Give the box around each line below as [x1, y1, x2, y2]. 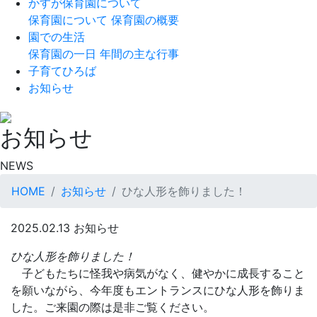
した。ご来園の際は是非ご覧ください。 [11, 300, 214, 314]
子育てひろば [28, 64, 96, 78]
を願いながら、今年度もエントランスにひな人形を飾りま [11, 283, 305, 297]
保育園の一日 [28, 47, 96, 61]
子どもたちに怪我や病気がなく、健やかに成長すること [11, 266, 305, 280]
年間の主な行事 [100, 47, 179, 61]
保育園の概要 [111, 13, 179, 27]
